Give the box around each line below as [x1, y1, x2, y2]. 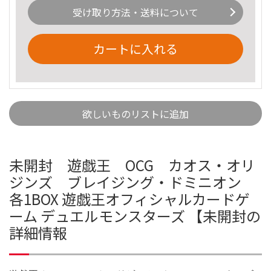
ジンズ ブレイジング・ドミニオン [9, 171, 256, 192]
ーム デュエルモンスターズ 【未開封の [9, 204, 261, 226]
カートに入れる [93, 39, 178, 57]
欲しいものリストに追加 [82, 106, 189, 121]
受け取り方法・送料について [73, 5, 198, 20]
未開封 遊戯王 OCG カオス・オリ [9, 154, 255, 175]
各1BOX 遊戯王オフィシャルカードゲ [9, 188, 250, 209]
